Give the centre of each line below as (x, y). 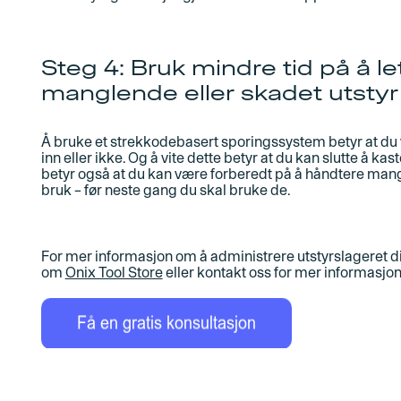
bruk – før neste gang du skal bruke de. (165, 190)
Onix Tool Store (114, 273)
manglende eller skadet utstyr (219, 93)
